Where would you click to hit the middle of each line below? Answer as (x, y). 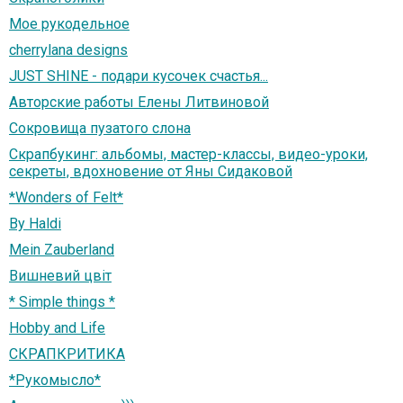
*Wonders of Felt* (66, 198)
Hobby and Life (57, 328)
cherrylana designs (68, 50)
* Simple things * (62, 302)
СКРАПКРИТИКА (67, 354)
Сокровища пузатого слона (100, 129)
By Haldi (35, 224)
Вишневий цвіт (60, 276)
